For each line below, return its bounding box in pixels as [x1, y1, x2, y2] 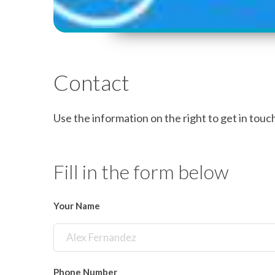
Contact [53, 69, 130, 96]
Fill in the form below [53, 160, 229, 184]
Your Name [53, 200, 100, 212]
